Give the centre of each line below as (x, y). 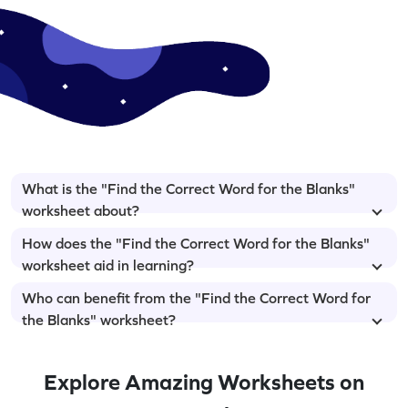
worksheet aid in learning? (108, 265)
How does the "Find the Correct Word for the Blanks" (196, 243)
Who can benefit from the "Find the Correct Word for (196, 297)
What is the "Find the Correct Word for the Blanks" (189, 188)
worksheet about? (81, 210)
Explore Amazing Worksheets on (204, 382)
